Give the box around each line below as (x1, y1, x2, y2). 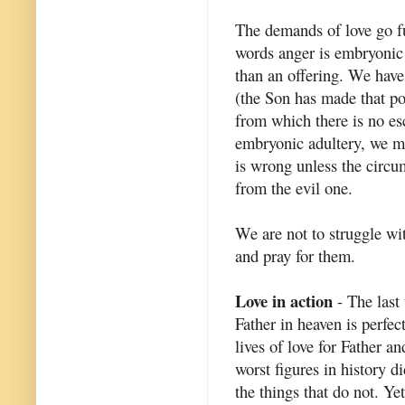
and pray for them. (235, 243, 355, 267)
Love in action (235, 287, 333, 313)
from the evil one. (235, 175, 353, 199)
